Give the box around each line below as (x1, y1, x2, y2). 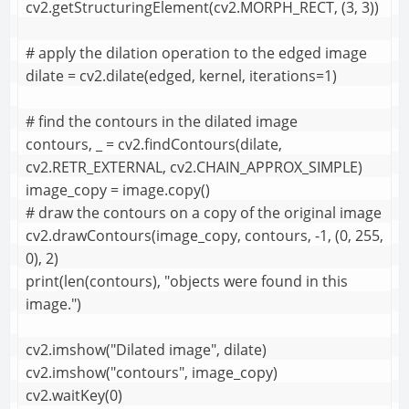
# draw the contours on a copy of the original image (26, 203, 382, 224)
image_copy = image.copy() (26, 180, 210, 201)
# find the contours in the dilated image (26, 111, 298, 132)
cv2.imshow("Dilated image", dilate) (26, 340, 267, 361)
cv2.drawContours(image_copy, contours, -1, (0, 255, (26, 225, 383, 246)
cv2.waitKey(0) (26, 385, 122, 406)
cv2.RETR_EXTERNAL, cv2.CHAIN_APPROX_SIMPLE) (26, 157, 362, 178)
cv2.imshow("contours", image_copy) (26, 362, 278, 383)
